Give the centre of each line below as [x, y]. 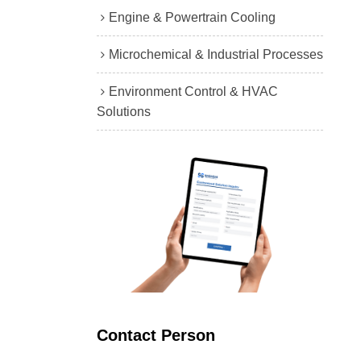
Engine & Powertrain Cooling [192, 17]
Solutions [123, 111]
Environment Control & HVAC [193, 91]
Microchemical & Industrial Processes [216, 54]
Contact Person [156, 336]
